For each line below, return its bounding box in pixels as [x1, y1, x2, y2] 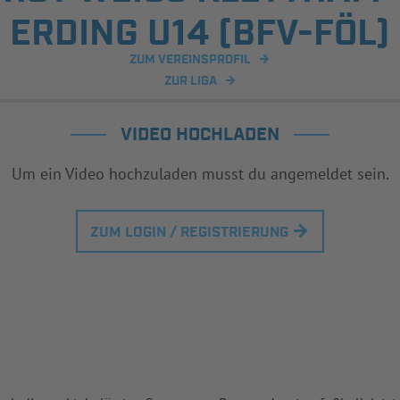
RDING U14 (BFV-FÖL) [10, 11, 390, 59]
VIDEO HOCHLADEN [121, 123, 279, 147]
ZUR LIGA [163, 73, 217, 90]
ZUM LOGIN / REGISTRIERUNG [90, 223, 288, 243]
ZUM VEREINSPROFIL [129, 52, 251, 69]
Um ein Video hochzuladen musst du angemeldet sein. [11, 163, 389, 185]
